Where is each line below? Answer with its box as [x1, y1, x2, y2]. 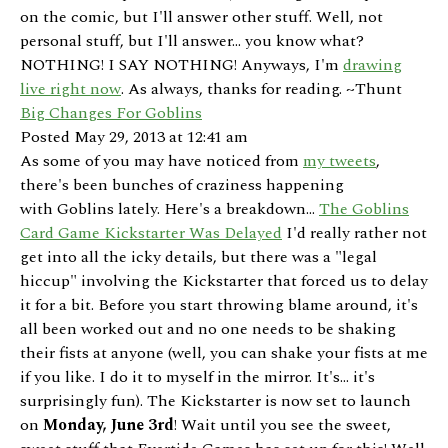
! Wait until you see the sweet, [174, 413, 391, 438]
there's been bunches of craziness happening [20, 173, 344, 198]
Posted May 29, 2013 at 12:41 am [20, 125, 248, 150]
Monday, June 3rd [43, 413, 174, 438]
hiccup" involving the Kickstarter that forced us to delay [20, 269, 428, 294]
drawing [343, 53, 402, 78]
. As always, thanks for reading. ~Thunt [121, 77, 402, 102]
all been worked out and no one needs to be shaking [20, 317, 396, 342]
